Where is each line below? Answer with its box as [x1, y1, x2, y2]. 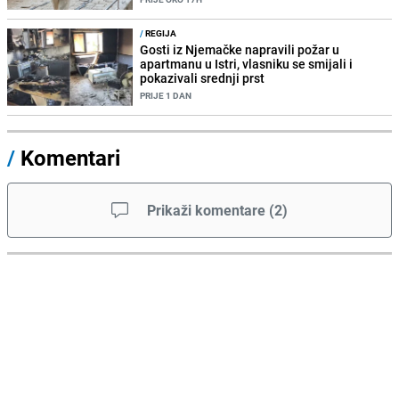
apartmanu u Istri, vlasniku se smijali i [140, 55, 354, 73]
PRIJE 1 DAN [140, 89, 192, 102]
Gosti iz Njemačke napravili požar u [140, 41, 340, 59]
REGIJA [143, 27, 177, 40]
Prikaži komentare [147, 200, 265, 221]
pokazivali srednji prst [140, 69, 265, 87]
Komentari [20, 143, 120, 173]
